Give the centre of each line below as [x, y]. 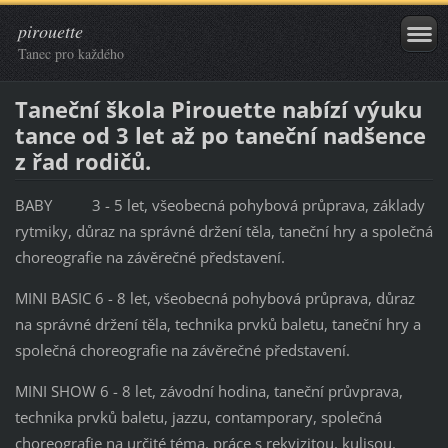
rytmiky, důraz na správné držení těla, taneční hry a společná [223, 230]
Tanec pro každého [71, 53]
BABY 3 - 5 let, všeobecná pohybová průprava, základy [219, 204]
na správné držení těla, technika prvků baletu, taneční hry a [217, 323]
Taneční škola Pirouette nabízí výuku [218, 109]
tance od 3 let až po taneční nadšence [220, 135]
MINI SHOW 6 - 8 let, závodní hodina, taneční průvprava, [208, 390]
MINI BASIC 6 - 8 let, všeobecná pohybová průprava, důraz [214, 297]
